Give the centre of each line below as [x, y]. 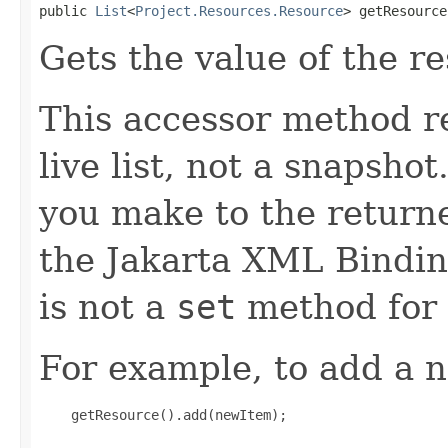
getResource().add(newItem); [163, 414]
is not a [107, 306]
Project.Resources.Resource [239, 10]
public [67, 10]
